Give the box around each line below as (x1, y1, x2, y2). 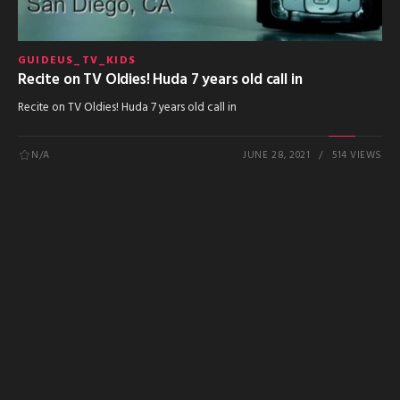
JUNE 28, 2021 (243, 147, 311, 164)
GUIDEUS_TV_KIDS (18, 52, 136, 71)
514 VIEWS (332, 147, 382, 164)
